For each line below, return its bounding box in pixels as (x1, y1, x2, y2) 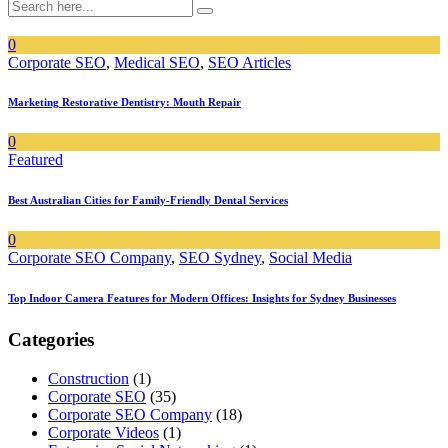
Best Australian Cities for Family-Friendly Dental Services (8, 194, 288, 207)
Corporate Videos (48, 424, 159, 442)
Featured (8, 151, 63, 169)
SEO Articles (208, 53, 291, 71)
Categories (8, 329, 94, 351)
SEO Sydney (179, 249, 261, 267)
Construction (48, 370, 129, 388)
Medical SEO (114, 53, 200, 71)
